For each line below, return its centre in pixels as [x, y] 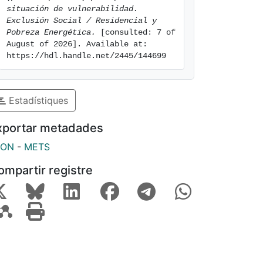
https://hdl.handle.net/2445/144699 [86, 56]
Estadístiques [37, 100]
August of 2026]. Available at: [77, 44]
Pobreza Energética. [51, 32]
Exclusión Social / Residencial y [82, 21]
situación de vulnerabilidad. [72, 9]
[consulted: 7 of [136, 32]
